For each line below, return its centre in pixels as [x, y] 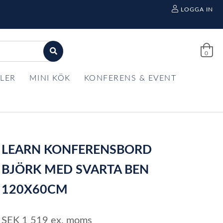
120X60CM [35, 190]
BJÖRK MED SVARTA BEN [75, 170]
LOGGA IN [197, 9]
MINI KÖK [50, 78]
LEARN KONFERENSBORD [77, 150]
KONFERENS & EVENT [130, 78]
